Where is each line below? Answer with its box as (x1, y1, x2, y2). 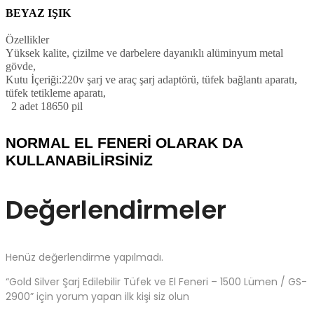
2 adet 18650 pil (6, 100, 83, 112)
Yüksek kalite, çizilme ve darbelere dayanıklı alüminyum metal (6, 46, 283, 59)
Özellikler (6, 33, 49, 46)
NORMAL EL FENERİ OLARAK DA (6, 134, 243, 151)
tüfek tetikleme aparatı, (6, 86, 106, 99)
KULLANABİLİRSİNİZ (6, 151, 153, 169)
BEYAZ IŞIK (6, 6, 71, 19)
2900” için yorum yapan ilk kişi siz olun (6, 289, 189, 303)
